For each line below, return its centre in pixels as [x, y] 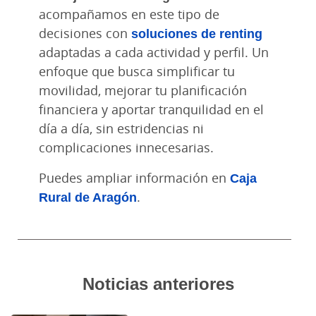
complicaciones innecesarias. [126, 147]
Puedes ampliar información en [134, 177]
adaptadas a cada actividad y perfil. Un [154, 52]
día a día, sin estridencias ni [121, 128]
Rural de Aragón [88, 196]
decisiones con [85, 33]
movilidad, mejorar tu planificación [143, 90]
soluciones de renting [197, 33]
